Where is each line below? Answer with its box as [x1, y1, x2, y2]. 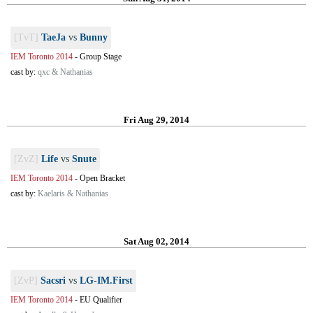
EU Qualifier [80, 295, 122, 305]
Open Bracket [80, 173, 125, 183]
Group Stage [80, 52, 122, 61]
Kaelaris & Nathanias [38, 189, 108, 198]
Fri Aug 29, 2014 [124, 115, 189, 125]
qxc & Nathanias [38, 67, 93, 77]
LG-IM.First [80, 275, 133, 286]
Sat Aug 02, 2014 [124, 236, 189, 247]
